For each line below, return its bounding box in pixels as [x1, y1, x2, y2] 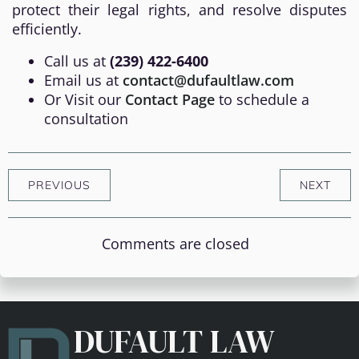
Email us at [44, 71, 123, 90]
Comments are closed [102, 234, 249, 253]
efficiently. [12, 19, 82, 38]
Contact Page [125, 90, 215, 109]
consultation [44, 109, 128, 128]
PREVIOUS [28, 178, 91, 192]
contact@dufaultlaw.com [123, 71, 294, 90]
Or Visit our [44, 90, 125, 109]
